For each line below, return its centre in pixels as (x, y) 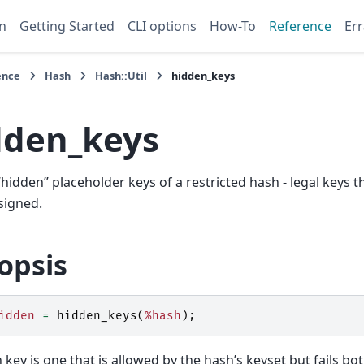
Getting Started (67, 26)
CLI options (162, 26)
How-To (233, 26)
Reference (300, 26)
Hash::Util (121, 76)
